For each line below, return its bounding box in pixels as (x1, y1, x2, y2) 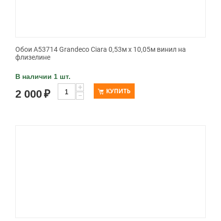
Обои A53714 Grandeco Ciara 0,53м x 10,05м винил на (15, 45, 186, 54)
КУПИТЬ (106, 87, 131, 96)
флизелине (15, 53, 50, 62)
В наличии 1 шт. (15, 73, 71, 81)
